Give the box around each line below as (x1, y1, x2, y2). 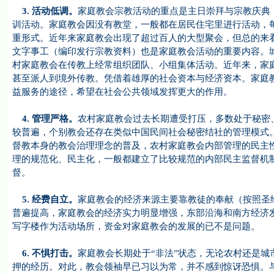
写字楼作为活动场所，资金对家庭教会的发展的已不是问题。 (12, 221, 260, 231)
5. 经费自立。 (12, 194, 78, 204)
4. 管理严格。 (12, 114, 78, 124)
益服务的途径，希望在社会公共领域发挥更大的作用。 (12, 87, 232, 97)
